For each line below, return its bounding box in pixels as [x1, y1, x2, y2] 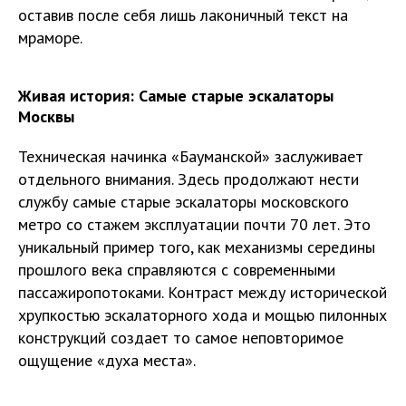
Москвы [18, 105, 74, 127]
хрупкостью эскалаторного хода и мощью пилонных [18, 304, 387, 325]
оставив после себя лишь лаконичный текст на [18, 4, 348, 25]
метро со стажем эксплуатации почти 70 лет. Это [18, 213, 371, 235]
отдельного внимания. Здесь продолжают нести [18, 168, 359, 189]
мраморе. [18, 26, 82, 48]
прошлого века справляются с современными [18, 258, 335, 280]
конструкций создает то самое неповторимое [18, 326, 343, 348]
